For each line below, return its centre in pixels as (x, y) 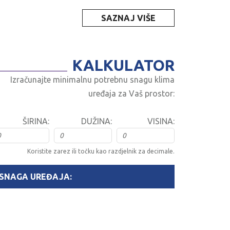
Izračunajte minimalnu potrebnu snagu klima (93, 80)
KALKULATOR (124, 65)
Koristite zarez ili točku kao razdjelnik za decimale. (101, 151)
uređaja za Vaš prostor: (132, 94)
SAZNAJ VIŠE (129, 18)
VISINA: (161, 121)
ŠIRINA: (36, 121)
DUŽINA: (96, 121)
